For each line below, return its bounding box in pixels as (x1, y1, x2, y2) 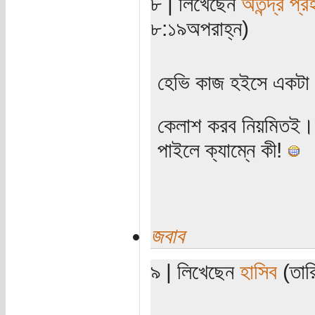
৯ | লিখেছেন (150, 259, 240, 283)
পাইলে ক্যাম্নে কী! (157, 137, 288, 162)
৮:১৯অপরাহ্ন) (150, 15, 249, 40)
